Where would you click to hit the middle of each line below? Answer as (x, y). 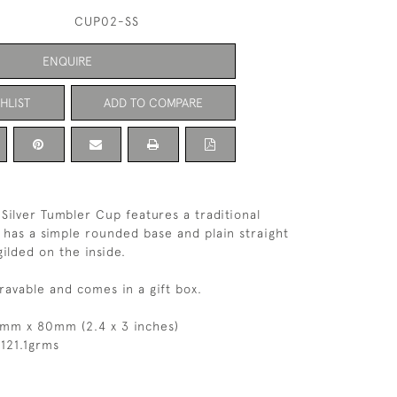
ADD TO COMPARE (153, 102)
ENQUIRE (67, 61)
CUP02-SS (106, 21)
